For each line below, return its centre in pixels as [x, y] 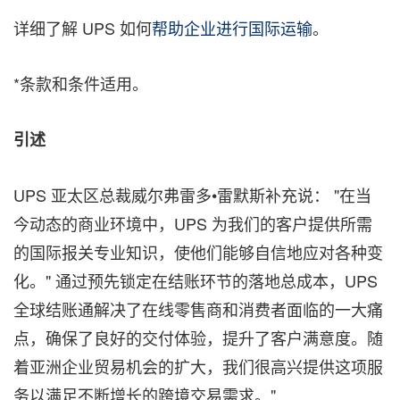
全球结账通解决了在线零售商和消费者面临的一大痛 [198, 309]
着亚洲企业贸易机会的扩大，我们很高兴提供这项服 [198, 366]
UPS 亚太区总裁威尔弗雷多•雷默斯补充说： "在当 [192, 195]
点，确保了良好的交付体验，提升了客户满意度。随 [198, 337]
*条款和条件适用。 [81, 83]
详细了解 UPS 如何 [83, 28]
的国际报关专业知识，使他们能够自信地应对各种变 [198, 252]
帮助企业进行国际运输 [232, 28]
